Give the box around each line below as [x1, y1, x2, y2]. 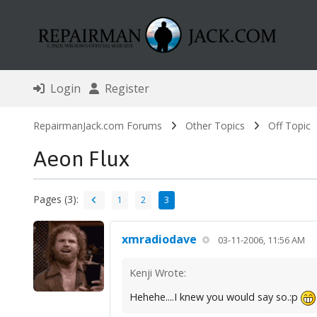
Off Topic [267, 119, 311, 133]
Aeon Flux [33, 146, 129, 172]
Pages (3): [33, 192, 79, 206]
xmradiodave [121, 231, 197, 248]
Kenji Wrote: [129, 266, 186, 280]
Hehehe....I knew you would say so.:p [129, 290, 301, 304]
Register [98, 81, 149, 97]
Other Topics [185, 119, 245, 133]
